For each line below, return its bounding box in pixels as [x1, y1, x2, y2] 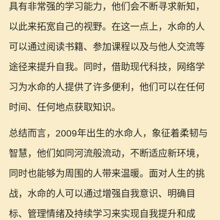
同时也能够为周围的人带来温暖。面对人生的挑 [8, 168, 205, 179]
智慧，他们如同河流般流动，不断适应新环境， [8, 148, 205, 159]
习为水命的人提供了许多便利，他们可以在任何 [8, 82, 205, 93]
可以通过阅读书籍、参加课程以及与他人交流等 [8, 42, 205, 53]
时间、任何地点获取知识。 [8, 102, 121, 113]
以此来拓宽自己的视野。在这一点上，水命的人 [8, 22, 205, 32]
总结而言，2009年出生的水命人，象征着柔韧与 [8, 128, 208, 139]
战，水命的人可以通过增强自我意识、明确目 [8, 189, 195, 199]
